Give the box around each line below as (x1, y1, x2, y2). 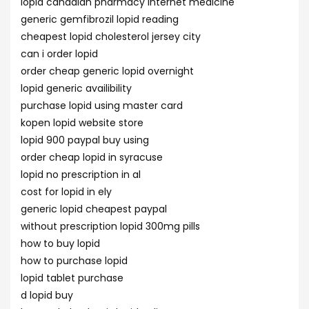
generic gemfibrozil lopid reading (21, 12, 179, 26)
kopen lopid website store (21, 116, 143, 130)
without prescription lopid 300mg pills (21, 219, 200, 233)
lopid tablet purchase (21, 271, 123, 285)
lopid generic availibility (21, 81, 132, 95)
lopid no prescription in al (21, 168, 141, 181)
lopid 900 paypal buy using (21, 133, 149, 147)
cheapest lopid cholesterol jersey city (21, 30, 201, 43)
